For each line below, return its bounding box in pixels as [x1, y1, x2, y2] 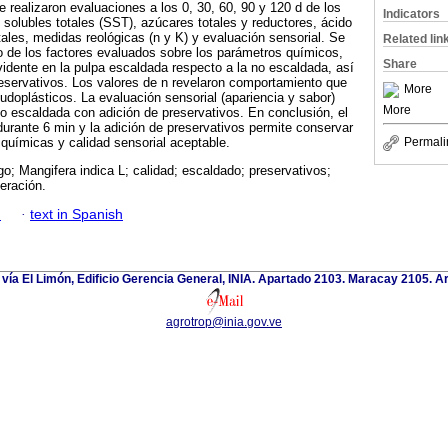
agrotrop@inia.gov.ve [166, 314, 282, 329]
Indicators [383, 7, 440, 21]
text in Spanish [30, 206, 123, 222]
